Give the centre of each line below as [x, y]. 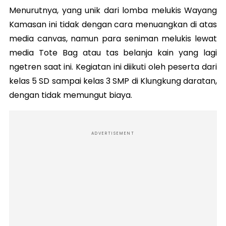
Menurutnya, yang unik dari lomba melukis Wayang [113, 10]
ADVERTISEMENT [113, 133]
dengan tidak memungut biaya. [71, 95]
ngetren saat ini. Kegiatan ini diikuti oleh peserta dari [113, 67]
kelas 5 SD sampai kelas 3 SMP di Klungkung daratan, [113, 81]
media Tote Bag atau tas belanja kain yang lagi [113, 52]
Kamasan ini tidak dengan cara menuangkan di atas [113, 24]
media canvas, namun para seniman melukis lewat [113, 38]
